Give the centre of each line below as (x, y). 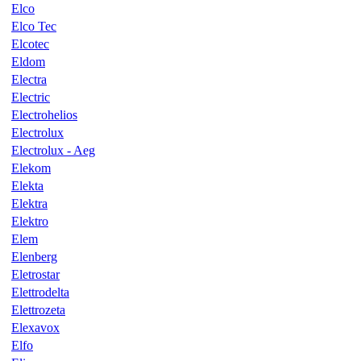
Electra (29, 79)
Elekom (31, 168)
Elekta (27, 185)
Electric (31, 97)
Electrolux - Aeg (53, 150)
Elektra (29, 203)
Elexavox (35, 327)
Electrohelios (44, 114)
